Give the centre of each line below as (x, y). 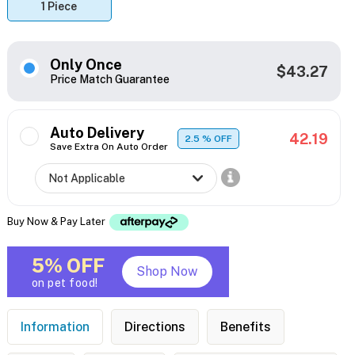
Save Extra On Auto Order (109, 147)
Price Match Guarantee (109, 80)
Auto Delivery (97, 133)
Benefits (245, 327)
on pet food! (65, 283)
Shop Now (167, 272)
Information (55, 327)
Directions (155, 327)
